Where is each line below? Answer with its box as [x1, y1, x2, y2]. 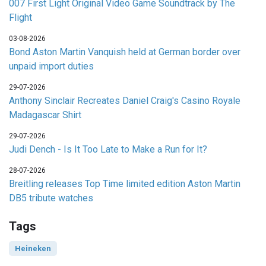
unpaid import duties [9, 61, 94, 72]
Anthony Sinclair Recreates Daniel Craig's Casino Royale [9, 95, 240, 107]
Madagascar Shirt [9, 109, 81, 121]
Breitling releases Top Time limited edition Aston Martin [9, 178, 240, 190]
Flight [9, 12, 32, 24]
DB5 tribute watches [9, 192, 93, 204]
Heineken [15, 244, 51, 254]
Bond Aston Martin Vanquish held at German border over [9, 46, 240, 58]
